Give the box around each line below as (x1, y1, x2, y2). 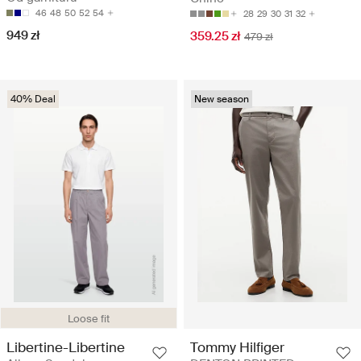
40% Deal (10, 92, 56, 106)
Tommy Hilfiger (190, 338, 284, 356)
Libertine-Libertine (6, 338, 125, 356)
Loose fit (68, 311, 110, 326)
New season (194, 92, 249, 106)
